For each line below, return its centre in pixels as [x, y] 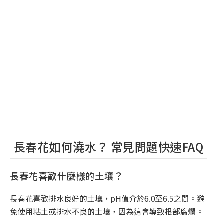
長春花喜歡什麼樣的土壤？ [66, 175]
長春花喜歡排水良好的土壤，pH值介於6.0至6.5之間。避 [107, 198]
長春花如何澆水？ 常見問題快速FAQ [108, 146]
